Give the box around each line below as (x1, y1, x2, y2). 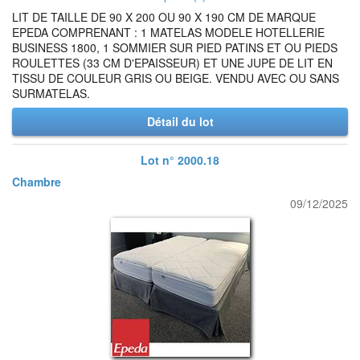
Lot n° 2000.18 (141, 152, 219, 168)
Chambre (12, 174, 61, 190)
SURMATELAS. (12, 85, 90, 101)
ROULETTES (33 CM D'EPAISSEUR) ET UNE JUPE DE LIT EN (12, 55, 333, 71)
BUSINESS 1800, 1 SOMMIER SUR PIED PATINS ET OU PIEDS (12, 39, 337, 55)
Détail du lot (146, 113, 214, 129)
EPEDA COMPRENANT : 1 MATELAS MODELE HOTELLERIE (12, 24, 325, 40)
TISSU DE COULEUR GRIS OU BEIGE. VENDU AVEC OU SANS (12, 70, 339, 86)
